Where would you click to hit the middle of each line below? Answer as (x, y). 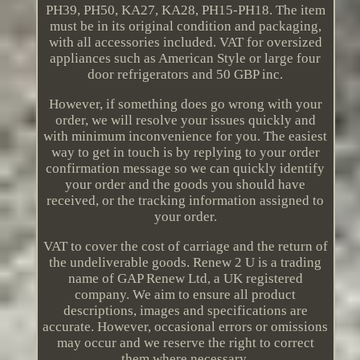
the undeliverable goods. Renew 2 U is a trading (186, 263)
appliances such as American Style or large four (186, 59)
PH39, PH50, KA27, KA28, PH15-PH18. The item (185, 10)
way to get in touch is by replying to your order (185, 153)
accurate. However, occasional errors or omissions (186, 327)
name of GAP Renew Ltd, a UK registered (185, 279)
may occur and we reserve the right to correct (185, 343)
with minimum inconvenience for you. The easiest (186, 137)
